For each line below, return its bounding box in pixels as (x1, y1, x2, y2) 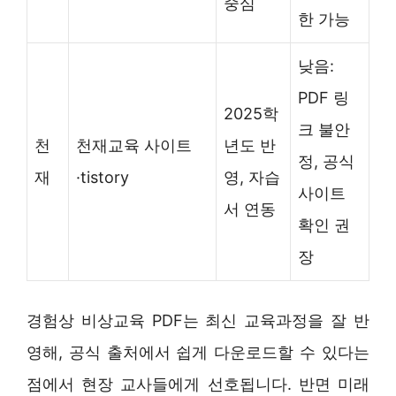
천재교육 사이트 (76, 135, 192, 155)
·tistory (76, 167, 129, 187)
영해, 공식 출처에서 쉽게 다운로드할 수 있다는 (27, 342, 369, 362)
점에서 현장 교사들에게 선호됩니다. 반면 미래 (27, 374, 369, 393)
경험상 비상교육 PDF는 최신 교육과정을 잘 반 (27, 310, 369, 330)
